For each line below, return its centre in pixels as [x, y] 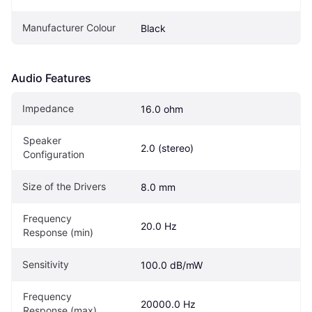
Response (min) [58, 233]
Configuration [54, 155]
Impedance [48, 109]
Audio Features [51, 78]
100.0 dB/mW [172, 265]
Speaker [42, 141]
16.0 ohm [162, 109]
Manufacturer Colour [69, 28]
